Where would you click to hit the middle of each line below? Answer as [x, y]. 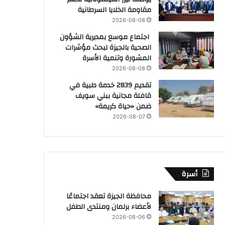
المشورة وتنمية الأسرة [116, 58]
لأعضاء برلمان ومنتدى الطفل [109, 207]
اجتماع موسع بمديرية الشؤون [105, 37]
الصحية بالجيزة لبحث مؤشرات [108, 47]
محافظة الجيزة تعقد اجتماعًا [109, 196]
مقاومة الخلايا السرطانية [115, 10]
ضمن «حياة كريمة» [123, 106]
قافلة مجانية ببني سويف [113, 96]
